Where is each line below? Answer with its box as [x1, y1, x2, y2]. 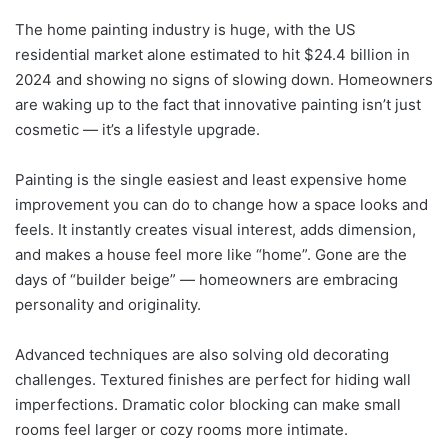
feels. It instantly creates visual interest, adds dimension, [15, 219, 416, 239]
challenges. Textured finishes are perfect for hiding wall [15, 369, 411, 389]
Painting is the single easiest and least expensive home [15, 169, 407, 189]
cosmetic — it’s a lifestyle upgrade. [15, 119, 260, 139]
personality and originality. [15, 294, 201, 314]
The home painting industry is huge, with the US [15, 19, 356, 39]
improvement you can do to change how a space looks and [15, 194, 428, 214]
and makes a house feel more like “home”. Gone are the [15, 244, 407, 264]
